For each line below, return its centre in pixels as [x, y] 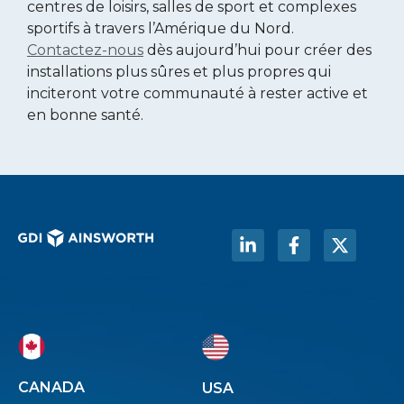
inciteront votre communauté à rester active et [197, 93]
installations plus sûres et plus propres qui [179, 71]
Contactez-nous [85, 50]
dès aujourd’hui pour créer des [257, 50]
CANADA [51, 388]
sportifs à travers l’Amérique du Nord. [161, 28]
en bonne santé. [85, 115]
